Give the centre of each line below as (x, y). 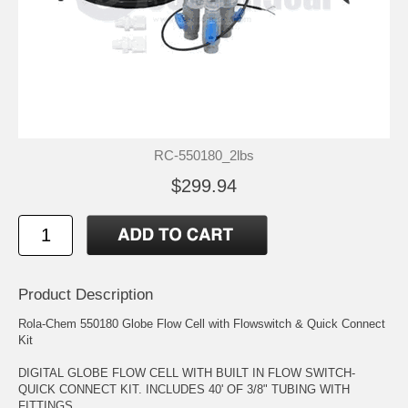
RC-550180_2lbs (204, 155)
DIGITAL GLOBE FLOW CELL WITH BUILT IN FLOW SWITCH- (187, 372)
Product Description (86, 294)
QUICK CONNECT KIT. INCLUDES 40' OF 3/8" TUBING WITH (184, 389)
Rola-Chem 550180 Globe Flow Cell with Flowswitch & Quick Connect (202, 323)
